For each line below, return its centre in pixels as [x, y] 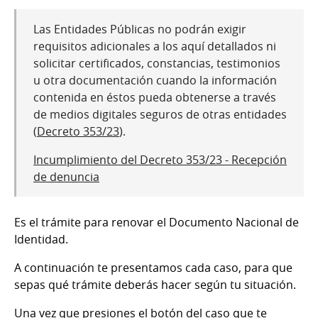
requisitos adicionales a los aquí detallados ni [155, 46]
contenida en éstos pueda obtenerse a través [155, 98]
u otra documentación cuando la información [155, 81]
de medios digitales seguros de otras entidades [160, 115]
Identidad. [41, 240]
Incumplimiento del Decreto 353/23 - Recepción [160, 160]
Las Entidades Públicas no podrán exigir [140, 29]
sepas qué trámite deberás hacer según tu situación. [155, 285]
